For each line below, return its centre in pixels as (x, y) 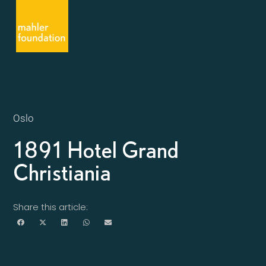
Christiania (62, 172)
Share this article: (51, 207)
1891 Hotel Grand (96, 150)
